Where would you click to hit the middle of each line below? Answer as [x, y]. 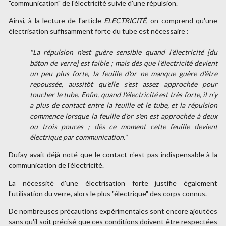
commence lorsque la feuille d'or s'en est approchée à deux [124, 116]
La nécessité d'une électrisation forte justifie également [113, 183]
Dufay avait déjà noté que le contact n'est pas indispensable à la [113, 154]
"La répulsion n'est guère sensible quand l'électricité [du [124, 52]
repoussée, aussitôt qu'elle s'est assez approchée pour [124, 84]
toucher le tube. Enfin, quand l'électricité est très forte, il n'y [124, 94]
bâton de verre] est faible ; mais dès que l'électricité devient [124, 63]
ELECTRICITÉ [125, 20]
